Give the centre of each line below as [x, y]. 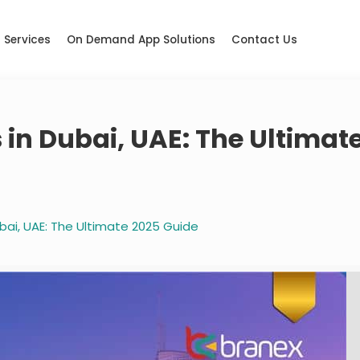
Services [28, 39]
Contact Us [265, 39]
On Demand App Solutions [141, 39]
